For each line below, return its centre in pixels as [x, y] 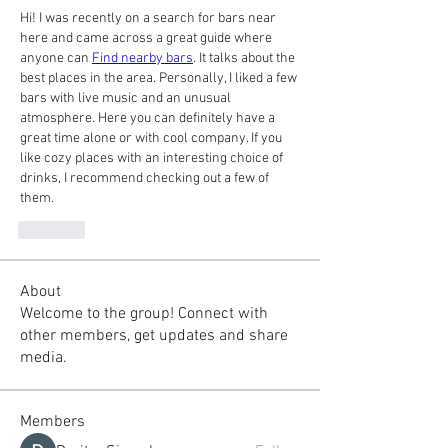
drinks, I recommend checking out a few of [144, 178]
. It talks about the [244, 58]
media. [43, 358]
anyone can [56, 58]
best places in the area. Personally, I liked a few [158, 78]
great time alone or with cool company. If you [151, 138]
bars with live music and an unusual [125, 98]
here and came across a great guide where [146, 38]
